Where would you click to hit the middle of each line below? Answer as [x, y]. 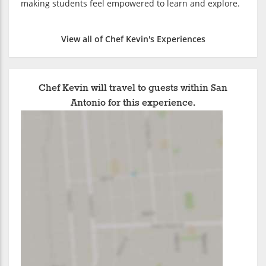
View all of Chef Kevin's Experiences [133, 39]
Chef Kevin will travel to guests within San [133, 88]
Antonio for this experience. [133, 103]
